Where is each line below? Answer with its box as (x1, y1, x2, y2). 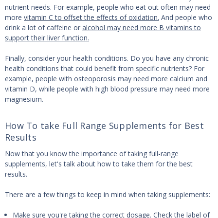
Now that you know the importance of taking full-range (5, 149, 179, 159)
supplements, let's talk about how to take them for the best (5, 159, 193, 169)
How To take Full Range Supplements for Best (5, 120, 204, 132)
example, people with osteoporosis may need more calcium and (5, 74, 207, 84)
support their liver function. (5, 33, 89, 43)
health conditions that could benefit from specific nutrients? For (5, 64, 204, 73)
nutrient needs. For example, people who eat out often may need (5, 2, 211, 12)
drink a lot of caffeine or (5, 23, 82, 33)
